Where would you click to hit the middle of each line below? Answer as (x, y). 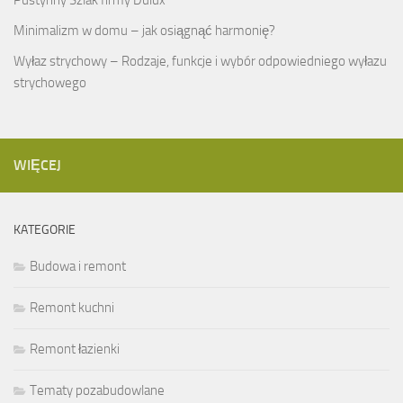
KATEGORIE (45, 229)
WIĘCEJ (37, 165)
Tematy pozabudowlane (97, 390)
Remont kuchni (72, 307)
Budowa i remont (78, 266)
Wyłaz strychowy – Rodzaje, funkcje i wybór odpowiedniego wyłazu (200, 61)
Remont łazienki (75, 349)
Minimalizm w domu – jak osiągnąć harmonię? (144, 30)
